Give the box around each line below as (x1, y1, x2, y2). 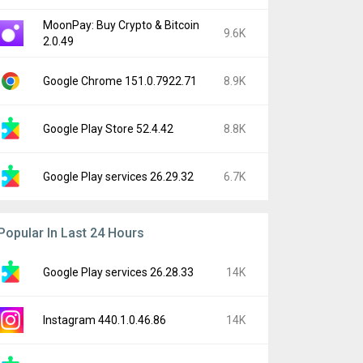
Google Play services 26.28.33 (43, 266, 194, 279)
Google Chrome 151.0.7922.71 (43, 75, 197, 88)
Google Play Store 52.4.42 (43, 122, 173, 135)
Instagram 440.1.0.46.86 (43, 314, 166, 327)
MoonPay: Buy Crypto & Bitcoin (43, 19, 199, 32)
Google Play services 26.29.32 (43, 170, 194, 183)
